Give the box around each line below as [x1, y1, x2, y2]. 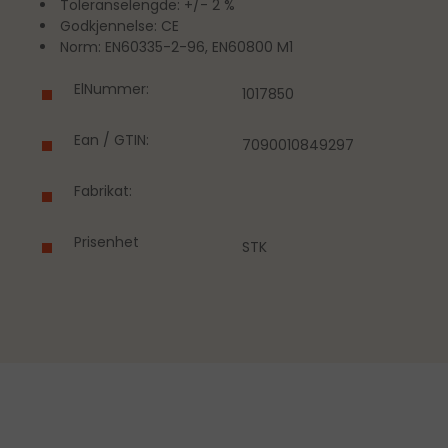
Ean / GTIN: [73, 129, 149, 150]
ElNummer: [73, 78, 149, 99]
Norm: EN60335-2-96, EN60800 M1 [60, 36, 293, 57]
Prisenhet [73, 231, 139, 252]
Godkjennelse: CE [60, 15, 179, 36]
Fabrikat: [73, 180, 132, 201]
